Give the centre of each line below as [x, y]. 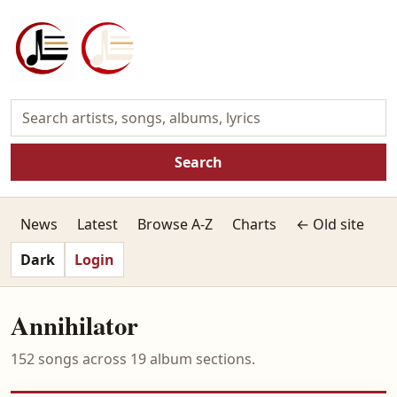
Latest [97, 224]
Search [198, 162]
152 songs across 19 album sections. [133, 359]
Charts [254, 224]
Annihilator [74, 325]
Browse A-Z [175, 224]
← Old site [330, 224]
